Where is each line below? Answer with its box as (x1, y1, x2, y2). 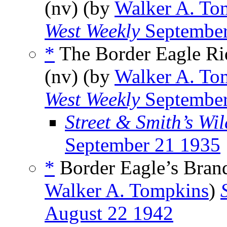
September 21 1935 (65, 134, 220, 156)
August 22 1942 (45, 202, 173, 224)
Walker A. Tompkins (45, 179, 209, 202)
